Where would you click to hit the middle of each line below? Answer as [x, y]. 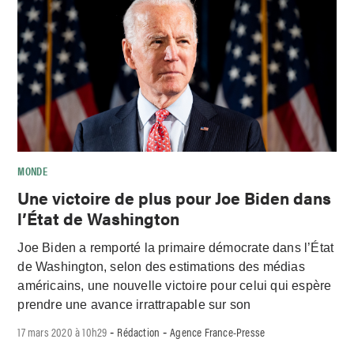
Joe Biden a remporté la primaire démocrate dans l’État [176, 247]
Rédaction [139, 332]
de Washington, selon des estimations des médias [161, 266]
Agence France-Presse [218, 332]
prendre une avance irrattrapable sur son [134, 304]
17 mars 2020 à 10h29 [62, 332]
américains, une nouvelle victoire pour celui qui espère [175, 285]
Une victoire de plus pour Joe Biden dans [175, 197]
